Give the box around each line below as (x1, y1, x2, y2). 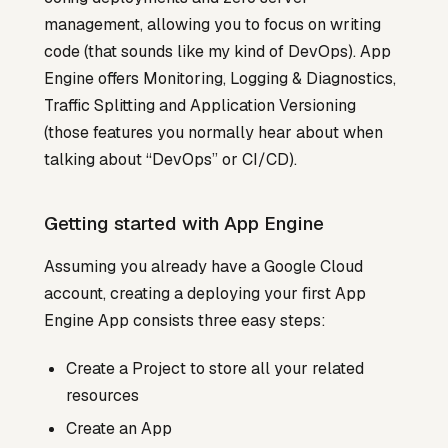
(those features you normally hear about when (44, 121, 383, 143)
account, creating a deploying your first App (44, 282, 366, 304)
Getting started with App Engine (44, 210, 324, 236)
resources (66, 384, 140, 406)
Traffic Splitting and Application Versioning (44, 94, 356, 116)
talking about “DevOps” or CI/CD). (44, 148, 297, 170)
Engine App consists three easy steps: (44, 309, 326, 331)
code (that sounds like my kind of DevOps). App (44, 40, 391, 62)
